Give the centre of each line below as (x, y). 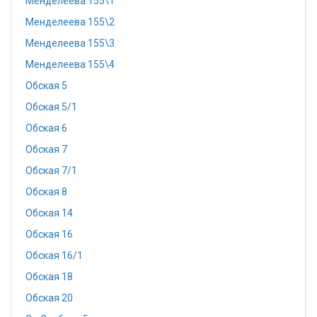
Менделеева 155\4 (70, 64)
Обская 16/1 (54, 255)
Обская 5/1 (51, 107)
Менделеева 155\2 (70, 22)
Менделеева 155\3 (70, 43)
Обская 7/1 (51, 171)
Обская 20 (49, 298)
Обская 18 (49, 277)
